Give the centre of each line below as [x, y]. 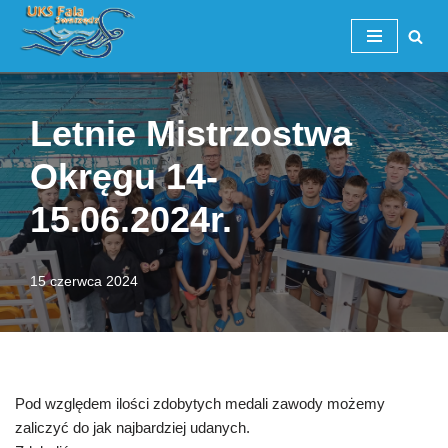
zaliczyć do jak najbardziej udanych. [132, 428]
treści [33, 101]
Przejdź [40, 53]
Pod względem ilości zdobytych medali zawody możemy [200, 404]
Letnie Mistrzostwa [191, 134]
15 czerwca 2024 [84, 282]
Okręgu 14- [124, 177]
